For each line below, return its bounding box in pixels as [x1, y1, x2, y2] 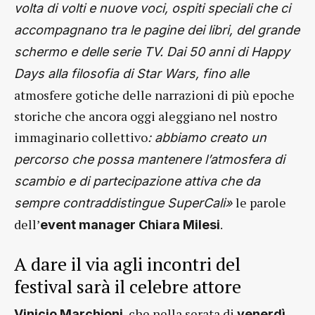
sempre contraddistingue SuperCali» [14, 195, 236, 210]
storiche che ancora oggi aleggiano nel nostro [14, 108, 277, 124]
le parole [236, 194, 286, 211]
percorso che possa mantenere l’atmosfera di [14, 152, 285, 167]
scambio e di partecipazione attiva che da [14, 174, 260, 188]
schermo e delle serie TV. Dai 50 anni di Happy [14, 44, 290, 59]
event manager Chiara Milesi [40, 217, 220, 232]
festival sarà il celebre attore [14, 274, 241, 298]
